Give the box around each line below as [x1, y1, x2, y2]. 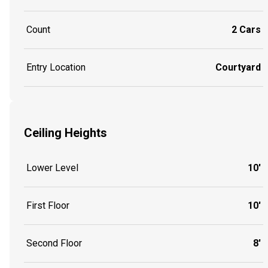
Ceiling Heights [24, 125, 107, 140]
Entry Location [26, 62, 86, 74]
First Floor [26, 200, 69, 212]
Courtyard [215, 62, 261, 74]
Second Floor [26, 237, 82, 249]
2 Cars [232, 24, 261, 36]
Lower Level [26, 162, 78, 174]
